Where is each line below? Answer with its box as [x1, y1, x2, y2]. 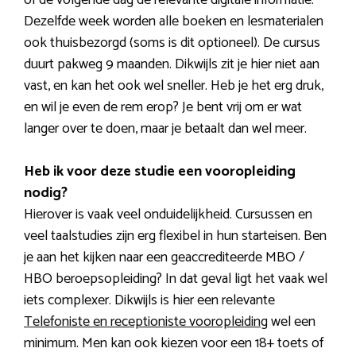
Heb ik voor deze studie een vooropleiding [24, 159, 296, 184]
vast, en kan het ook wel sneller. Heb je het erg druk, [24, 73, 323, 98]
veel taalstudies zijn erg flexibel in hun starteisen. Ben [24, 223, 327, 248]
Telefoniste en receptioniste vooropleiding [24, 309, 268, 334]
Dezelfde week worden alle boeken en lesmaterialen [24, 9, 323, 33]
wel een [268, 309, 315, 334]
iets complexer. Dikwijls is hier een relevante [24, 288, 275, 312]
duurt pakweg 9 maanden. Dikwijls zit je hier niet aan [24, 52, 319, 76]
